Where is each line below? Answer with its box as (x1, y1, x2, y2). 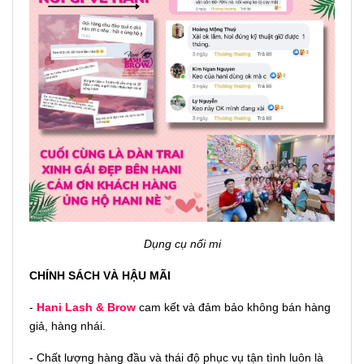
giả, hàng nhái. (29, 318, 106, 332)
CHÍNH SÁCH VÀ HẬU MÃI (29, 268, 171, 282)
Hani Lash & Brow (37, 300, 136, 314)
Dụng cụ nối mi (143, 236, 221, 250)
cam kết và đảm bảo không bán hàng (136, 300, 331, 314)
